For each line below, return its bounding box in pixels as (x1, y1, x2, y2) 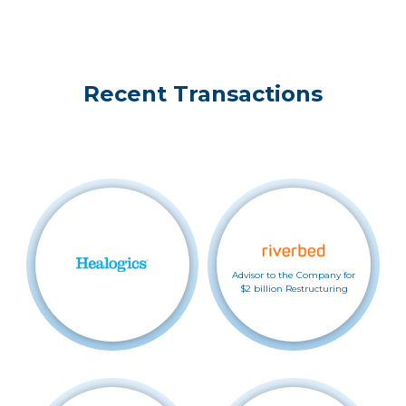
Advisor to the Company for (232, 268, 355, 281)
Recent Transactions (83, 81, 323, 107)
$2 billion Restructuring (239, 282, 348, 295)
